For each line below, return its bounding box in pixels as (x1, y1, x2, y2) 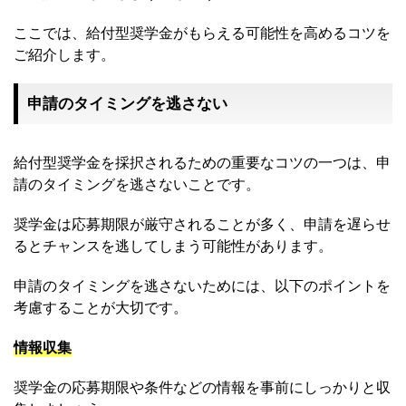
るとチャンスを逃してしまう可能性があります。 (14, 237, 333, 256)
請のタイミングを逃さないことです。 (14, 175, 260, 194)
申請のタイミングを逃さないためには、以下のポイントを (14, 276, 391, 295)
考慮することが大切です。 (14, 298, 188, 317)
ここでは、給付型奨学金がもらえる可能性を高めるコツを (14, 24, 391, 43)
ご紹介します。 (14, 45, 115, 64)
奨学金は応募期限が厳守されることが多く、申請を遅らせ (14, 215, 391, 234)
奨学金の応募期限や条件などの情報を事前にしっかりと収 (14, 378, 391, 397)
